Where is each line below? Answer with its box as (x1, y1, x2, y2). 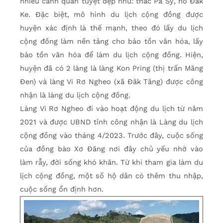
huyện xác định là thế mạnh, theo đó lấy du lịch (20, 23, 203, 33)
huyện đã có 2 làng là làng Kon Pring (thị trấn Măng (20, 64, 203, 73)
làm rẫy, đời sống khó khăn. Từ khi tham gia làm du (20, 158, 203, 167)
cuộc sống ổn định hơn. (20, 185, 104, 194)
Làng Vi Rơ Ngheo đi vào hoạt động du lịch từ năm (20, 104, 203, 113)
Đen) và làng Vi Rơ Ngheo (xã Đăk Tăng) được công (20, 77, 203, 87)
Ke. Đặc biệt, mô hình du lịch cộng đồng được (20, 10, 203, 19)
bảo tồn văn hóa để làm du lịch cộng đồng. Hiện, (20, 50, 203, 60)
